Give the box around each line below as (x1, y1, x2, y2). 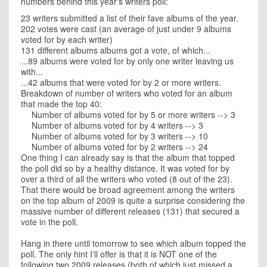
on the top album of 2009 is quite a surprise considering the (21, 194, 245, 206)
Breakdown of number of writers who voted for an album (21, 87, 232, 99)
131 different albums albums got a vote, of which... (21, 44, 210, 56)
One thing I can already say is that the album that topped (21, 151, 235, 163)
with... (21, 66, 43, 77)
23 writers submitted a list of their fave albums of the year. (21, 12, 238, 24)
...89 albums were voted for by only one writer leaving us (21, 55, 234, 67)
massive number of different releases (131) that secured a (21, 205, 240, 217)
